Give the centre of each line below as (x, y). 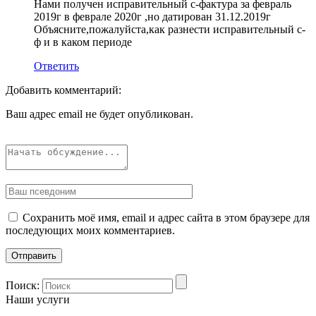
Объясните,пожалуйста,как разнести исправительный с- (170, 30)
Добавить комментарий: (63, 90)
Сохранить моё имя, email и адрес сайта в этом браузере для (166, 218)
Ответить (56, 66)
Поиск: (23, 286)
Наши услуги (38, 300)
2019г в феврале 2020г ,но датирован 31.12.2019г (152, 17)
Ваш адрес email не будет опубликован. (99, 114)
